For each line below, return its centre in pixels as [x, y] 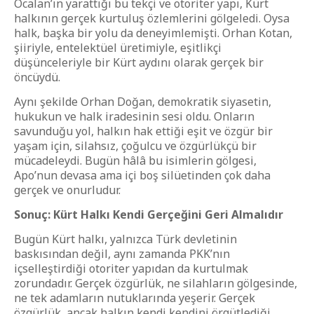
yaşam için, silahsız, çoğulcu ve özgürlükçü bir [135, 146]
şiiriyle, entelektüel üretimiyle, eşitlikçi [118, 48]
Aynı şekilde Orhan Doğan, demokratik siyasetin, [143, 102]
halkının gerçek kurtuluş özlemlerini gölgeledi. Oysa [152, 18]
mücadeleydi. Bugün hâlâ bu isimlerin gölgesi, [135, 161]
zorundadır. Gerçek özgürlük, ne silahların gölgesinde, [156, 283]
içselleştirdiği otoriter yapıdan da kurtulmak [131, 268]
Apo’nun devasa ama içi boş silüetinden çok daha [142, 175]
